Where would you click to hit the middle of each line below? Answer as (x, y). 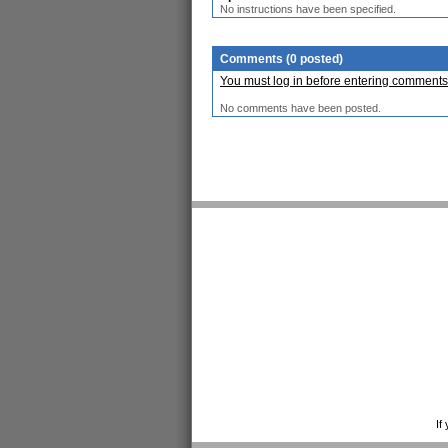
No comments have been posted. (300, 108)
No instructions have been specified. (308, 9)
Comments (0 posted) (281, 59)
